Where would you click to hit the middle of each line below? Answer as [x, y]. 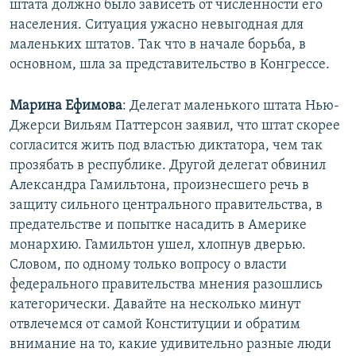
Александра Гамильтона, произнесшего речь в [159, 186]
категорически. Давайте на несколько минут [155, 305]
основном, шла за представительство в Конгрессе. [170, 65]
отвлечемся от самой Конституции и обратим [155, 325]
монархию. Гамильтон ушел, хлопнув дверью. [158, 246]
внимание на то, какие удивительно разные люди [170, 345]
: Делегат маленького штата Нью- [231, 106]
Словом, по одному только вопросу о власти [148, 265]
